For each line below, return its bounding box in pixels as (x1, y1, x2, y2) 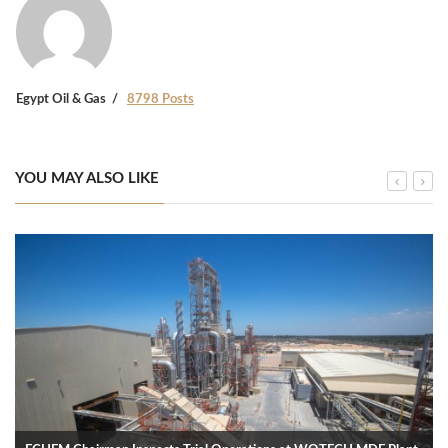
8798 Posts (127, 92, 194, 106)
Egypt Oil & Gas (16, 92, 106, 106)
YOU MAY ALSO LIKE (15, 170, 159, 186)
